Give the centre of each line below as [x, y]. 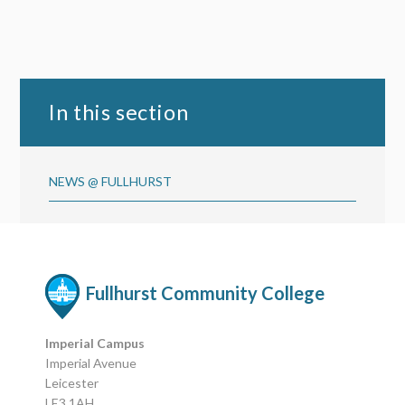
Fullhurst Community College [206, 292]
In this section [119, 112]
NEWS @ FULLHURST [111, 181]
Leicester [72, 382]
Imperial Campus [95, 343]
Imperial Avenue [91, 363]
